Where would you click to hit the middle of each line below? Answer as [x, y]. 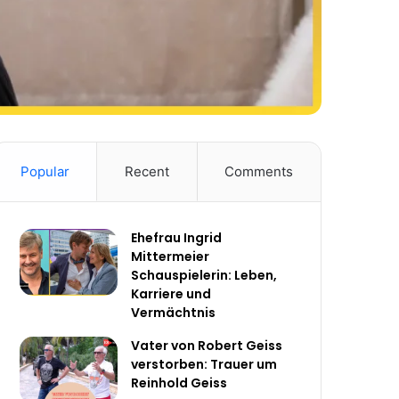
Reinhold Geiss [179, 383]
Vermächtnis [174, 313]
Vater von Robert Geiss [207, 346]
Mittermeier [171, 257]
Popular [45, 172]
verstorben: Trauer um [204, 365]
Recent [147, 172]
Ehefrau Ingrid [177, 238]
